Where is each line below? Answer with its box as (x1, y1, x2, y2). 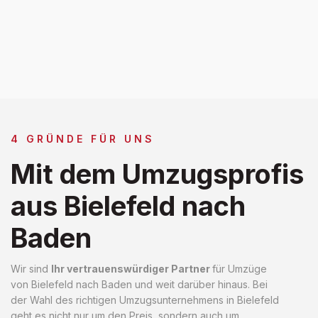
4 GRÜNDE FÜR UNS (11, 132, 155, 145)
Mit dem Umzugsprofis (11, 157, 304, 190)
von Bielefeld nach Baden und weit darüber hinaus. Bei (11, 278, 268, 290)
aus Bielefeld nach (11, 189, 246, 222)
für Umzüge (212, 262, 267, 275)
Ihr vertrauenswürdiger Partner (51, 262, 212, 275)
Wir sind (11, 262, 51, 275)
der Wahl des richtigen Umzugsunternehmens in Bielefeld (11, 293, 279, 306)
